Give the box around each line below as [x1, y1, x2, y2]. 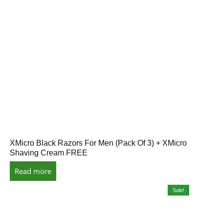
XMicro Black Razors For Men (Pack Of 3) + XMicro [10, 138, 187, 147]
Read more [15, 166, 51, 176]
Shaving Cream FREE [10, 148, 88, 157]
